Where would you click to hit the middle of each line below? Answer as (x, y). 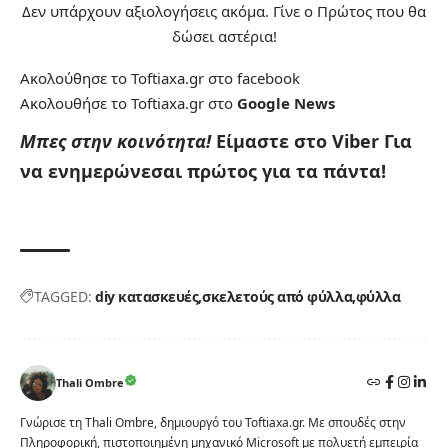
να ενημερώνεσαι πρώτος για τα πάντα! (203, 171)
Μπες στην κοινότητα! (118, 141)
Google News (286, 103)
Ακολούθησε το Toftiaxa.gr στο (128, 78)
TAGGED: (63, 297)
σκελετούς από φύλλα (277, 297)
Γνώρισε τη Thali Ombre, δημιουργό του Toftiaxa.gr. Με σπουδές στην (213, 423)
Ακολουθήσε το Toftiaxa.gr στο (128, 103)
